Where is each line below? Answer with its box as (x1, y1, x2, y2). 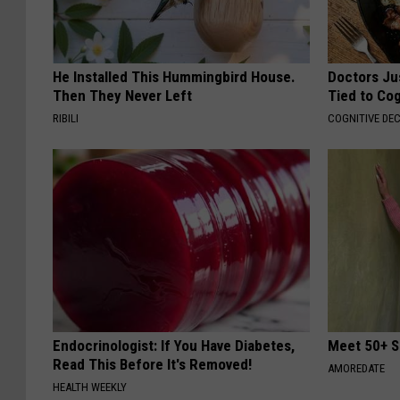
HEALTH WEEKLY (53, 380, 127, 395)
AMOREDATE (328, 362, 386, 376)
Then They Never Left (53, 87, 192, 105)
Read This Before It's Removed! (53, 355, 252, 374)
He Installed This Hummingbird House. (53, 68, 296, 87)
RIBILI (53, 112, 79, 126)
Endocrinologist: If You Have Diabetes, (53, 337, 295, 355)
